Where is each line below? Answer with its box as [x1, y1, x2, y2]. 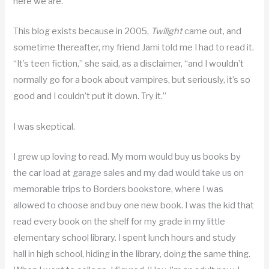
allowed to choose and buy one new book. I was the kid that [13, 200, 255, 211]
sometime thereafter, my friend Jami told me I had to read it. [13, 42, 255, 53]
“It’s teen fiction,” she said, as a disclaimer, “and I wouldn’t [13, 58, 244, 70]
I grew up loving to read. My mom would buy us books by [13, 151, 241, 162]
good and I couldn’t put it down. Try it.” [13, 91, 167, 102]
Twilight [151, 26, 183, 37]
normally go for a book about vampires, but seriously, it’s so [13, 74, 251, 86]
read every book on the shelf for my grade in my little [13, 216, 226, 227]
